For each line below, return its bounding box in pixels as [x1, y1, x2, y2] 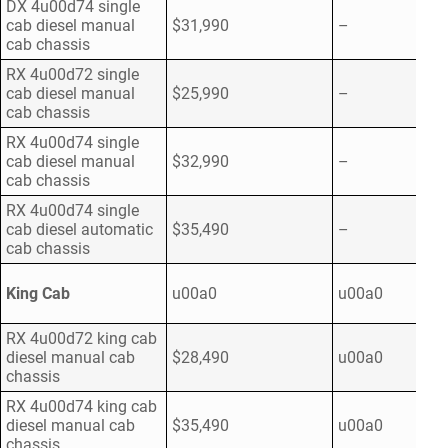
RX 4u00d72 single [6, 65, 139, 85]
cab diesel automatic [6, 220, 153, 240]
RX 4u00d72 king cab [6, 329, 157, 349]
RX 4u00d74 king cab [6, 397, 157, 417]
